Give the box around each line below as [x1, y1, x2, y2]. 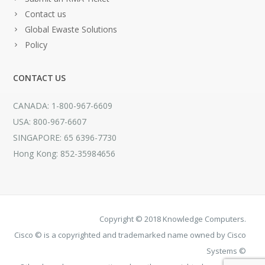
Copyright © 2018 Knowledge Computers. [99, 214, 246, 225]
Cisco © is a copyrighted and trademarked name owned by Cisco [14, 230, 246, 241]
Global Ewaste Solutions [25, 24, 118, 35]
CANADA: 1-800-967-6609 [13, 100, 113, 112]
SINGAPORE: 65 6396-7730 [13, 132, 117, 144]
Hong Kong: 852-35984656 [13, 148, 116, 160]
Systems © [206, 245, 246, 257]
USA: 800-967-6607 [13, 116, 87, 128]
